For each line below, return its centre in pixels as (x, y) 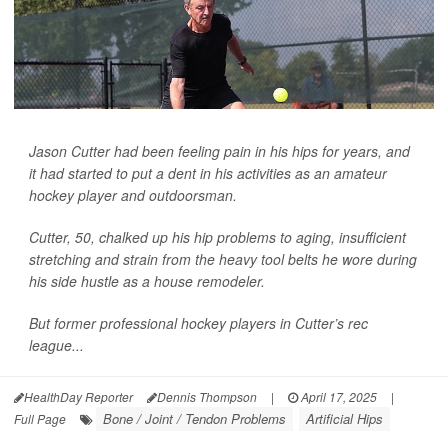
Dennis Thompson (207, 396)
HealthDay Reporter (78, 396)
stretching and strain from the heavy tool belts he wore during (223, 259)
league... (56, 345)
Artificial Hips (344, 418)
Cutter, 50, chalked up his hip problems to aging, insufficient (217, 237)
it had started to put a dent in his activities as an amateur (208, 173)
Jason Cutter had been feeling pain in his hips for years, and (219, 151)
